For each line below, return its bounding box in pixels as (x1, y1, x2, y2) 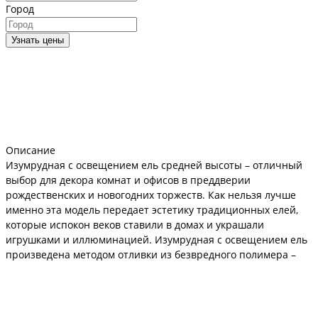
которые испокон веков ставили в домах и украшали (6, 217, 264, 231)
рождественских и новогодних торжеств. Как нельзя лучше (6, 187, 296, 202)
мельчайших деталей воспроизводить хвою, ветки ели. (6, 277, 278, 291)
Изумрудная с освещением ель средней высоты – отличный (6, 158, 302, 172)
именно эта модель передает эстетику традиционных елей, (6, 202, 298, 216)
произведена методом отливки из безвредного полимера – (6, 247, 296, 261)
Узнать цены (11, 34, 64, 45)
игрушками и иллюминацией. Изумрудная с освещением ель (6, 232, 307, 246)
